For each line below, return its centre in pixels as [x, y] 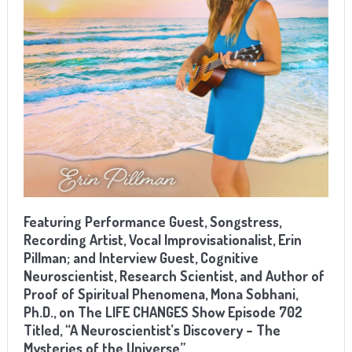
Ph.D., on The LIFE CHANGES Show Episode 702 [163, 312]
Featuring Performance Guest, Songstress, [152, 222]
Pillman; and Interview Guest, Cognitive [141, 258]
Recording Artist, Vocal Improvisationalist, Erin [162, 240]
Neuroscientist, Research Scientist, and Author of [174, 276]
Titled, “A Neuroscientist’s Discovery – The [152, 330]
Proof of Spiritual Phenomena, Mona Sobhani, [160, 294]
